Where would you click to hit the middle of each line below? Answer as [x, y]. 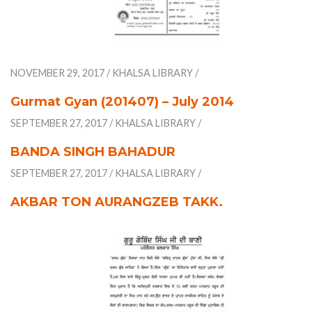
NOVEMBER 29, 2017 [57, 73]
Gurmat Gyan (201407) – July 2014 [122, 102]
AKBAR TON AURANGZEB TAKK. [117, 202]
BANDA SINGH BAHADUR [93, 152]
